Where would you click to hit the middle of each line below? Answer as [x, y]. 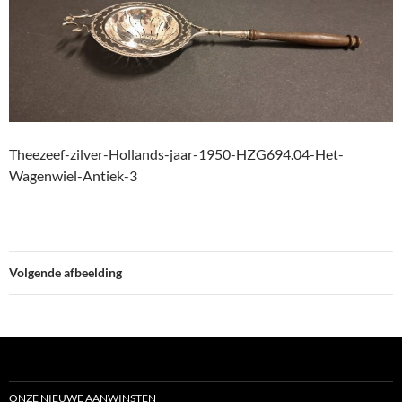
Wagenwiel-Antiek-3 [73, 176]
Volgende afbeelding [66, 273]
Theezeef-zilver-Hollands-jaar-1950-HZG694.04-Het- [176, 154]
